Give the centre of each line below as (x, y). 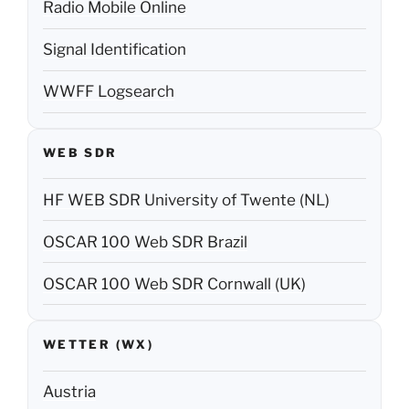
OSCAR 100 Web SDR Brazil (145, 241)
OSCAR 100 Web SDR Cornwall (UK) (174, 283)
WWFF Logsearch (109, 92)
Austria (69, 392)
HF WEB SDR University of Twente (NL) (186, 199)
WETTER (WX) (98, 345)
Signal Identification (115, 50)
